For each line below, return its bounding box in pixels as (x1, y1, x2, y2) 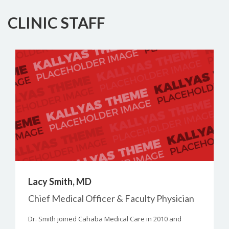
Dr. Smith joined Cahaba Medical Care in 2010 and (28, 214, 181, 224)
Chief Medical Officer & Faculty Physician (28, 193, 194, 204)
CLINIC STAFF (8, 13, 105, 32)
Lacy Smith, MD (28, 176, 91, 188)
